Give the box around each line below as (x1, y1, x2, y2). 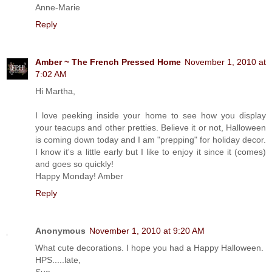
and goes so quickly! (35, 158, 114, 169)
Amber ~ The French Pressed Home (35, 56, 181, 67)
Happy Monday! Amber (35, 171, 123, 181)
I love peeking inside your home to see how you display (35, 110, 266, 120)
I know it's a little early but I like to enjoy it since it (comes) (35, 146, 266, 157)
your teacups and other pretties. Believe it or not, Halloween (35, 122, 266, 132)
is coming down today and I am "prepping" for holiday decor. (35, 134, 266, 144)
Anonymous (35, 225, 86, 236)
